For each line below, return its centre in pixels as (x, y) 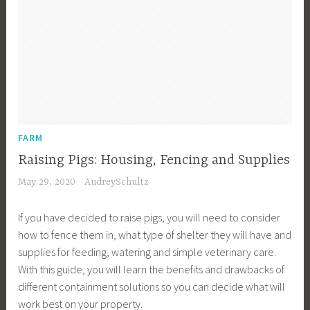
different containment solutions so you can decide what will (152, 286)
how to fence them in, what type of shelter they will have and (155, 234)
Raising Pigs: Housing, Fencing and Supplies (154, 160)
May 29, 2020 (47, 182)
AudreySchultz (116, 182)
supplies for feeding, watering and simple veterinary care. (147, 252)
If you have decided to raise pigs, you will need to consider (149, 217)
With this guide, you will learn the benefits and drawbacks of (152, 269)
